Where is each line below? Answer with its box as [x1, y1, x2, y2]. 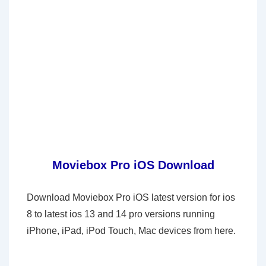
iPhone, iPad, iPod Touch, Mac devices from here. [27, 226, 236, 236]
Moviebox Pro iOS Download [52, 159, 214, 172]
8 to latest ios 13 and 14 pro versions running [27, 209, 215, 219]
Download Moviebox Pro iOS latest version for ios [27, 192, 235, 202]
